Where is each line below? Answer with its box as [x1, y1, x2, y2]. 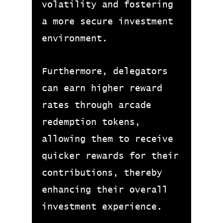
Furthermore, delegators [42, 67, 168, 76]
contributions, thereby [42, 169, 162, 178]
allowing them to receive [42, 135, 173, 144]
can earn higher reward [42, 84, 162, 93]
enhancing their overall [42, 186, 168, 195]
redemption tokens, [42, 118, 140, 127]
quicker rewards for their [42, 152, 179, 161]
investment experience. [42, 203, 162, 212]
